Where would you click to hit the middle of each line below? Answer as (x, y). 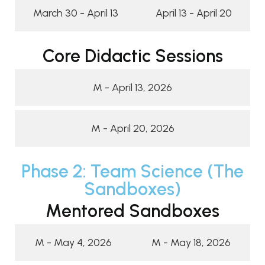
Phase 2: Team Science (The (132, 171)
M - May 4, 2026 (73, 242)
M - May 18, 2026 (191, 242)
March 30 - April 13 (76, 13)
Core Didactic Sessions (132, 56)
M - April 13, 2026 (132, 87)
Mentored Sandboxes (132, 211)
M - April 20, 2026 (132, 128)
